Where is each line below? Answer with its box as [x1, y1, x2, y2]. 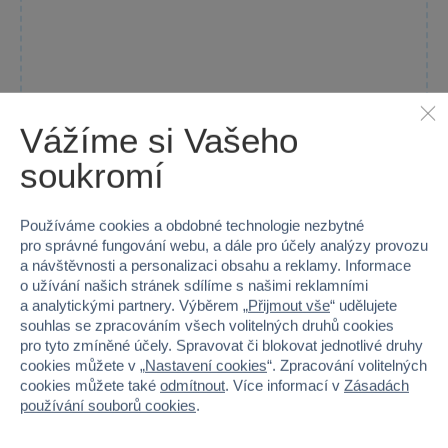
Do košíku [325, 394, 396, 412]
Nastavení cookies [145, 357, 267, 375]
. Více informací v [225, 377, 344, 395]
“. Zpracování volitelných [267, 357, 427, 375]
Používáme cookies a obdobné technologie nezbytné [20, 217, 364, 235]
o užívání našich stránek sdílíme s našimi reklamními [20, 277, 368, 295]
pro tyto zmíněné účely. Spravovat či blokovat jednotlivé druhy [20, 337, 423, 355]
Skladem [364, 366, 412, 381]
